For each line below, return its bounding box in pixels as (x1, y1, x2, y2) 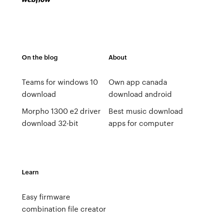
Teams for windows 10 (21, 77, 98, 87)
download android (108, 89, 172, 99)
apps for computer (108, 118, 174, 128)
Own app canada (108, 77, 167, 87)
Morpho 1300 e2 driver (21, 106, 101, 116)
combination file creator (21, 203, 106, 214)
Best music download (108, 106, 183, 116)
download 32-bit (21, 118, 78, 128)
